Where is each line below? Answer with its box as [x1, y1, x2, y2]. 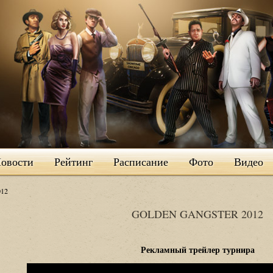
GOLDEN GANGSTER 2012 [132, 207, 263, 221]
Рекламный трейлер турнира [140, 243, 255, 257]
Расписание [113, 154, 168, 169]
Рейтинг [54, 154, 93, 169]
